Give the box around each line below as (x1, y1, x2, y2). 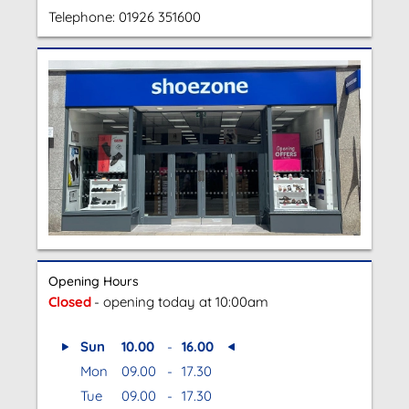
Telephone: (48, 8, 119, 26)
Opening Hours (48, 273, 139, 290)
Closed (48, 293, 91, 311)
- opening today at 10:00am (94, 293, 268, 311)
